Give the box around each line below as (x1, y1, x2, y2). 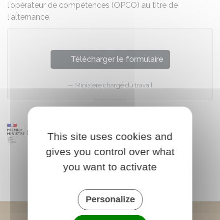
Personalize (85, 194, 135, 204)
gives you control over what (46, 146, 174, 157)
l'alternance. (7, 12, 51, 22)
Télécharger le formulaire (70, 55, 164, 64)
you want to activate (63, 161, 157, 172)
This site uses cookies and (47, 131, 173, 142)
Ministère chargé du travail (75, 82, 153, 89)
